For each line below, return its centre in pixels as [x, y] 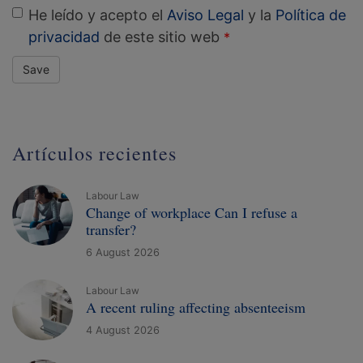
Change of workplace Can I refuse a [192, 212]
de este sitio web [160, 36]
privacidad [64, 36]
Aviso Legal [205, 15]
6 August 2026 [123, 252]
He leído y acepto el [98, 15]
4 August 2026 [123, 330]
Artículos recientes [94, 153]
